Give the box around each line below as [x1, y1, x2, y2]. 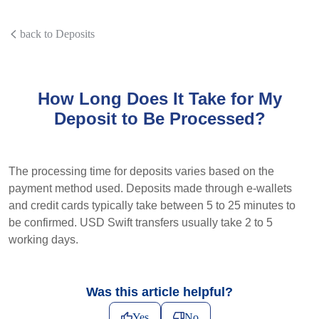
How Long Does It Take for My [37, 89, 282, 108]
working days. [9, 234, 78, 246]
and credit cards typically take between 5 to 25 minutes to [9, 199, 296, 211]
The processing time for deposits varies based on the [9, 165, 274, 177]
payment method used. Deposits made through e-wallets [9, 182, 292, 194]
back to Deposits [20, 28, 95, 40]
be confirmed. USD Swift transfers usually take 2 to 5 [9, 216, 273, 229]
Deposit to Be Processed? [53, 109, 266, 128]
